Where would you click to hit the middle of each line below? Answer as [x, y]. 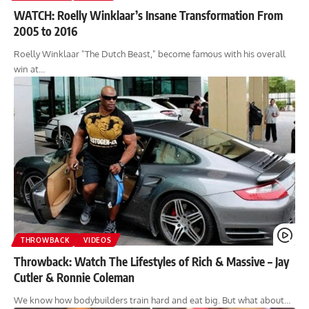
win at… [29, 69]
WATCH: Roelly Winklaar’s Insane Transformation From [148, 16]
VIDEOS [98, 240]
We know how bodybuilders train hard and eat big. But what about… [152, 300]
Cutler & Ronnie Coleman [74, 277]
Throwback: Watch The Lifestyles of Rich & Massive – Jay [151, 261]
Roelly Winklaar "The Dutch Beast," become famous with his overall [150, 54]
